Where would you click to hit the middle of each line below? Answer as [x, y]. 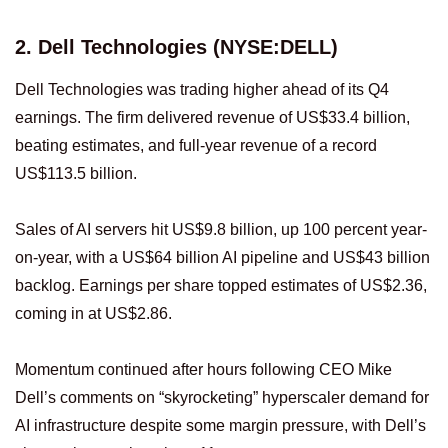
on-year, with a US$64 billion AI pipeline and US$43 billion [222, 258]
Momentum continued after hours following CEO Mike [203, 370]
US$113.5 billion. [76, 174]
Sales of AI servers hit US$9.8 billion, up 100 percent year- [221, 230]
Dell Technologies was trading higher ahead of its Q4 [202, 90]
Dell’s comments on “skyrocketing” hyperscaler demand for [222, 398]
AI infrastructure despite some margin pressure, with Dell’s [220, 426]
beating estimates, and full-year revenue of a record [196, 146]
